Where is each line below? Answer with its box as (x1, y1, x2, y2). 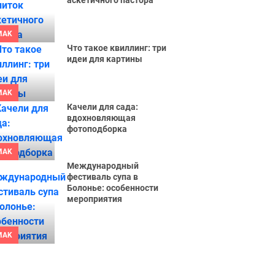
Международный (67, 161, 139, 171)
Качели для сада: (67, 102, 139, 112)
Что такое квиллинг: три (67, 43, 167, 53)
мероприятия (67, 194, 123, 204)
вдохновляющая (67, 113, 136, 123)
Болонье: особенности (67, 183, 159, 193)
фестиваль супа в (67, 172, 139, 182)
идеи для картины (67, 54, 143, 64)
